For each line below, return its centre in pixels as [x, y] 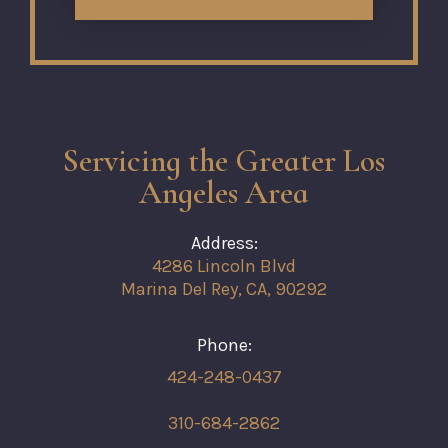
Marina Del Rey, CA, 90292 [224, 289]
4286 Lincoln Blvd [224, 265]
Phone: [224, 344]
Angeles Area [224, 192]
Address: [224, 242]
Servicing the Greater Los [224, 160]
